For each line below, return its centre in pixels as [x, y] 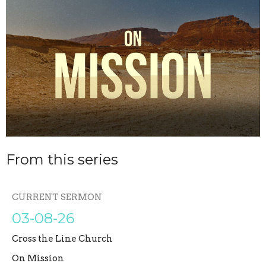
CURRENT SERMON [57, 197]
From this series [62, 159]
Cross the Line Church [62, 239]
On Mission [38, 259]
